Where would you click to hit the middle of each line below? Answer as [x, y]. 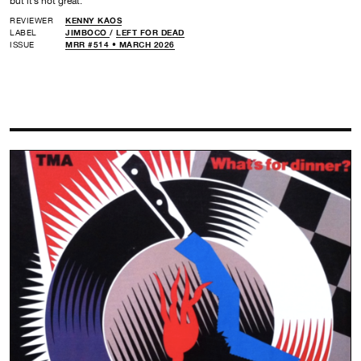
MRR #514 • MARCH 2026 [120, 44]
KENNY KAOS [93, 20]
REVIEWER [31, 20]
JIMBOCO [87, 32]
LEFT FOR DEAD [150, 32]
